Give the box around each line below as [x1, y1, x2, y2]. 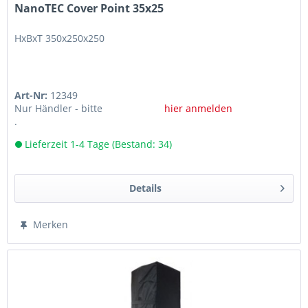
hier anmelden [164, 101, 232, 115]
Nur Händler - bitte [14, 101, 103, 115]
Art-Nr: [14, 88, 51, 102]
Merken [33, 217, 69, 231]
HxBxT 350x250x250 [14, 31, 105, 45]
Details [129, 181, 162, 195]
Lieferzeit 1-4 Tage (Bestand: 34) [22, 137, 173, 151]
